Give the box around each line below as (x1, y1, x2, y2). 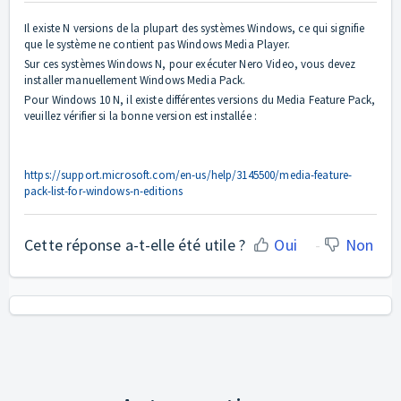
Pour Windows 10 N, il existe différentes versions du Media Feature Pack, (24, 92, 376, 108)
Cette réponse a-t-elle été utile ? (24, 234, 246, 255)
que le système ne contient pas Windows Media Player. (24, 37, 290, 53)
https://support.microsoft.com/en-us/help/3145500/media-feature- (24, 167, 353, 183)
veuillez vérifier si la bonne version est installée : (24, 108, 257, 124)
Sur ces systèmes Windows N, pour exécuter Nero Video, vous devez (24, 56, 356, 73)
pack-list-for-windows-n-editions (24, 183, 183, 200)
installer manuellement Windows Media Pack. (24, 73, 246, 89)
